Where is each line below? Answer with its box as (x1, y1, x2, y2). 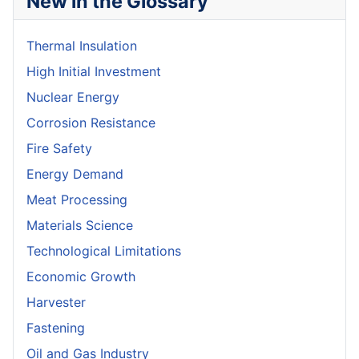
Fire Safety (26, 140, 92, 157)
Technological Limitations (26, 243, 181, 260)
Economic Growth (26, 268, 135, 285)
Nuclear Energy (26, 89, 119, 106)
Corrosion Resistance (26, 115, 155, 131)
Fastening (26, 320, 85, 337)
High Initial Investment (26, 63, 161, 80)
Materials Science (26, 217, 133, 234)
